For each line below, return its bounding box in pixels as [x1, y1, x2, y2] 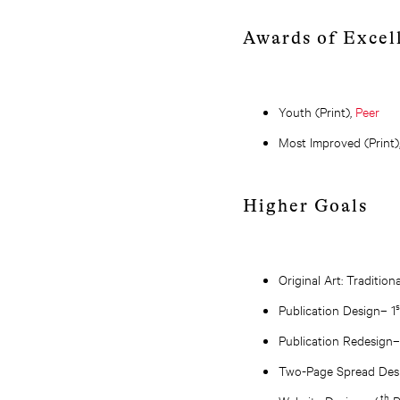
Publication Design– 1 [279, 301, 396, 318]
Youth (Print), [279, 103, 355, 120]
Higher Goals [243, 196, 368, 216]
